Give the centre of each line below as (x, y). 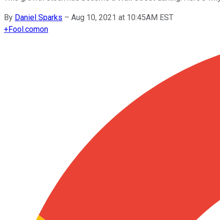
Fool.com (24, 29)
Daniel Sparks (39, 17)
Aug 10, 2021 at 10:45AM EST (122, 17)
